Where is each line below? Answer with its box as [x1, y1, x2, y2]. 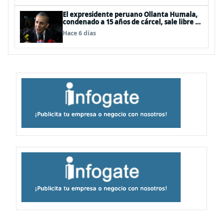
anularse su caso [63, 25, 116, 34]
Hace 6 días [63, 29, 96, 37]
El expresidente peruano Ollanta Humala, [63, 10, 198, 19]
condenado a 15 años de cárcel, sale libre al [63, 17, 201, 26]
